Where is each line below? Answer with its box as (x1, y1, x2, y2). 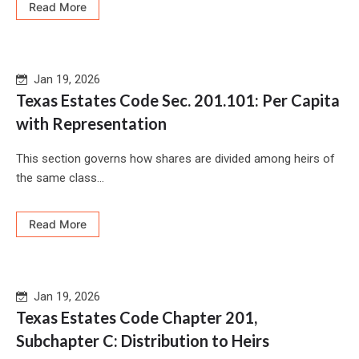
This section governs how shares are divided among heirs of (16, 151, 335, 167)
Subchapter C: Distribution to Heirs (16, 331, 269, 351)
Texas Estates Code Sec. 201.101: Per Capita (16, 91, 340, 111)
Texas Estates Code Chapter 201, (16, 308, 257, 328)
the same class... (16, 171, 104, 186)
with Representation (16, 114, 167, 134)
